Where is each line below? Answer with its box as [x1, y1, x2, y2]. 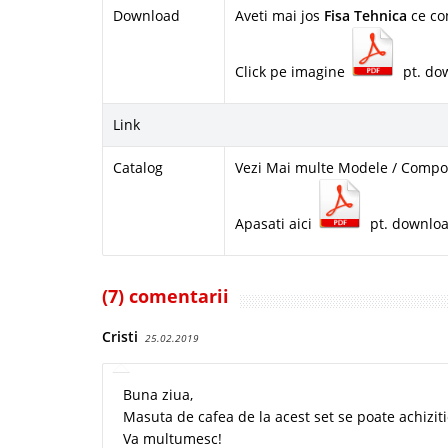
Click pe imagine [235, 62, 349, 82]
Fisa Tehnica [324, 6, 407, 26]
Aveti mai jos [235, 6, 324, 26]
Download [113, 6, 180, 26]
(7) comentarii [102, 284, 229, 309]
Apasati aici [235, 214, 316, 234]
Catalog [113, 158, 163, 178]
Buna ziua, [123, 385, 193, 405]
